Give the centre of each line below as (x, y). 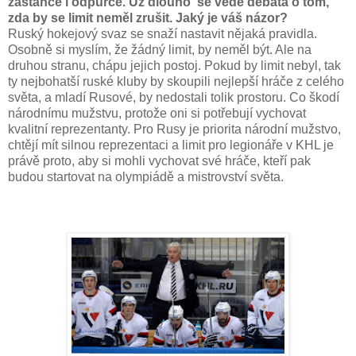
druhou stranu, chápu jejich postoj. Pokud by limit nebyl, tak (174, 65)
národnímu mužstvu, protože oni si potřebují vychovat (157, 113)
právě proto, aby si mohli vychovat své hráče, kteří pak (159, 161)
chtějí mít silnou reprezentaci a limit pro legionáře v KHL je (171, 145)
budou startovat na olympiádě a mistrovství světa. (146, 176)
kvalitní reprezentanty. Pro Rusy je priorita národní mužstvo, (174, 129)
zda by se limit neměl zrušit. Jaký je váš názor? (148, 17)
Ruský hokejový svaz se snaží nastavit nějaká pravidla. (163, 33)
